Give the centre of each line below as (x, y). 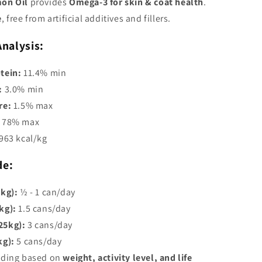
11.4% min (45, 73)
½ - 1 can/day (48, 192)
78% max (21, 122)
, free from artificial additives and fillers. (86, 19)
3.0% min (24, 89)
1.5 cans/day (44, 209)
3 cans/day (50, 225)
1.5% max (33, 105)
